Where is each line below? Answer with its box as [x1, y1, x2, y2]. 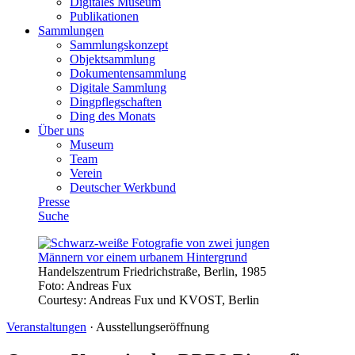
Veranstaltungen [6, 319, 86, 334]
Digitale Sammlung [70, 80, 166, 94]
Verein [70, 166, 102, 180]
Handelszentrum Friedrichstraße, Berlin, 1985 [38, 264, 266, 278]
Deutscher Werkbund [70, 180, 176, 194]
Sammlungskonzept [70, 37, 168, 52]
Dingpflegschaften [70, 94, 162, 109]
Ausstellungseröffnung [94, 319, 209, 334]
